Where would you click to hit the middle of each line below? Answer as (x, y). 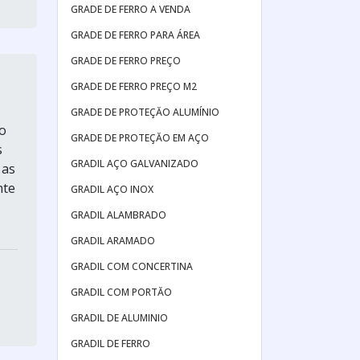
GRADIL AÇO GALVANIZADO (135, 164)
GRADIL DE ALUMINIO (119, 318)
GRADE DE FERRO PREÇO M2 (134, 86)
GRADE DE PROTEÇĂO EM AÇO (140, 138)
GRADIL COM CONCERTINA (132, 266)
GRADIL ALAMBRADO (119, 215)
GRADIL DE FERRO (110, 344)
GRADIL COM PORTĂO (121, 292)
